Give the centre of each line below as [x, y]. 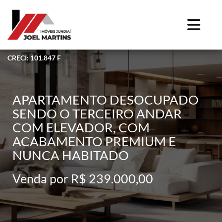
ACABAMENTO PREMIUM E [94, 141]
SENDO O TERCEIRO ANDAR [97, 113]
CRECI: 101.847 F [34, 57]
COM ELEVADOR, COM [81, 127]
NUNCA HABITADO [71, 155]
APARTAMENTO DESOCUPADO [106, 99]
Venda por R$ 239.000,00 [83, 178]
